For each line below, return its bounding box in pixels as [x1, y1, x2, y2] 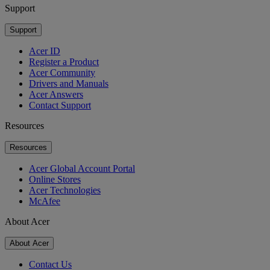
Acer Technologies [29, 185, 101, 196]
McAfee [29, 196, 60, 207]
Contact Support [29, 100, 91, 111]
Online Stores [29, 174, 81, 185]
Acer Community [29, 67, 95, 78]
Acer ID [29, 46, 60, 57]
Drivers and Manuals [29, 78, 108, 89]
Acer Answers [29, 89, 83, 100]
